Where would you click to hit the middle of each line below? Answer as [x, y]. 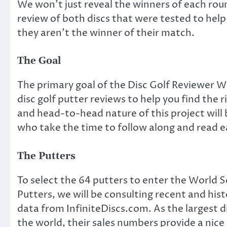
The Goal [39, 61]
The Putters [46, 156]
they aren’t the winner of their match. [106, 33]
